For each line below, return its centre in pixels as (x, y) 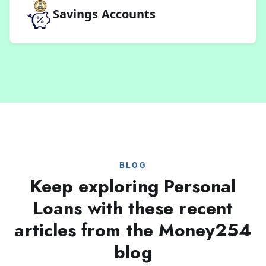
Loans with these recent (133, 208)
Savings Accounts (104, 14)
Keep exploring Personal (133, 186)
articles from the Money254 (133, 230)
